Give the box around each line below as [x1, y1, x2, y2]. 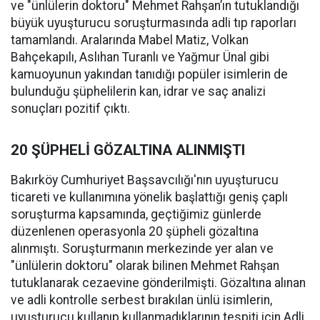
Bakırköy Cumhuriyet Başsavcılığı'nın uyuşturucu [11, 173, 279, 187]
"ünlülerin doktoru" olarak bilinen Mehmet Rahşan [11, 259, 279, 273]
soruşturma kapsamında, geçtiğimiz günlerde [11, 207, 261, 221]
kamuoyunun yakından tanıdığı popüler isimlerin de [11, 67, 288, 81]
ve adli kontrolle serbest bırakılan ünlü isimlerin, [11, 293, 272, 307]
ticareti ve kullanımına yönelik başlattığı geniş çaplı [11, 190, 288, 204]
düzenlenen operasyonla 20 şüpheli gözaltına [11, 224, 259, 239]
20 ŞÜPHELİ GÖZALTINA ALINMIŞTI [11, 141, 245, 159]
